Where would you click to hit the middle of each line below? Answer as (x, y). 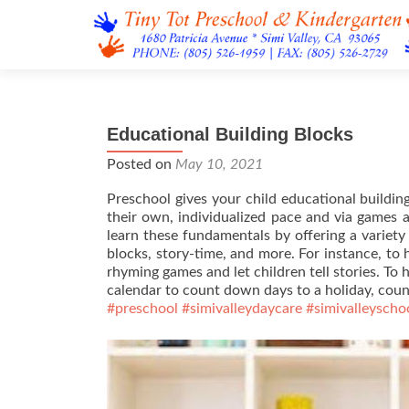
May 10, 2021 (219, 164)
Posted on (141, 164)
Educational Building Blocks (230, 134)
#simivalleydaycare (242, 309)
